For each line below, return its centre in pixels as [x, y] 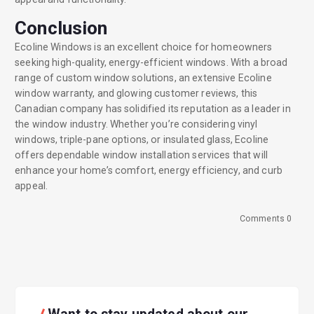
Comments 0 [266, 219]
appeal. [32, 185]
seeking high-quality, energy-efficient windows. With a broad [151, 62]
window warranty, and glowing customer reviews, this [136, 93]
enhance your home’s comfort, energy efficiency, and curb [149, 170]
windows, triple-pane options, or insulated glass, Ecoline [142, 139]
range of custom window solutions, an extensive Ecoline [143, 77]
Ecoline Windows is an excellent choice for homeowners [144, 47]
